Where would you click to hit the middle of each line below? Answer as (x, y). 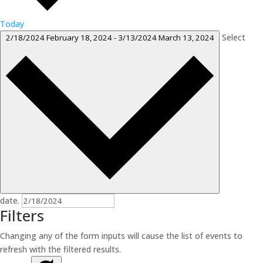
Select (234, 37)
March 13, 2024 (186, 37)
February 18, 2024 (80, 37)
